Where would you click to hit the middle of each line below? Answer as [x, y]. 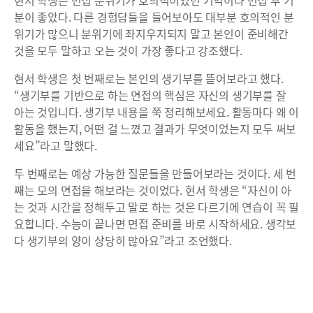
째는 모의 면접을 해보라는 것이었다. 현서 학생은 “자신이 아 [153, 190]
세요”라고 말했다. [56, 146]
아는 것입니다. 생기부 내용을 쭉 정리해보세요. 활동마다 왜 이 [156, 112]
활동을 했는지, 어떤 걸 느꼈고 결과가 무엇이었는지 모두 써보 [155, 129]
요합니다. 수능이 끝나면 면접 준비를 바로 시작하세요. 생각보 [155, 224]
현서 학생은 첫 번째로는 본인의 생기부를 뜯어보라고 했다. [149, 79]
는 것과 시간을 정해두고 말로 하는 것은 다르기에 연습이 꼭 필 [156, 207]
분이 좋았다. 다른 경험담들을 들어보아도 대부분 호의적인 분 [154, 17]
